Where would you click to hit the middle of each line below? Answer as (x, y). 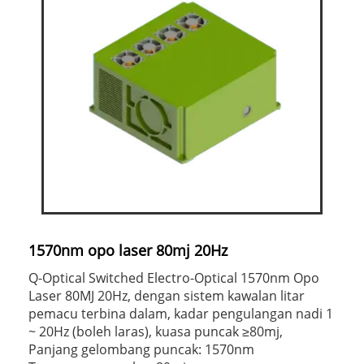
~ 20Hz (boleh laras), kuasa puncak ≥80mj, (156, 331)
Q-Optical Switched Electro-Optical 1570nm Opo (174, 277)
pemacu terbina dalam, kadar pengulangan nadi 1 (181, 313)
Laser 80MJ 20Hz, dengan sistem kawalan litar (167, 295)
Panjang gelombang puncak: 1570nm (141, 349)
